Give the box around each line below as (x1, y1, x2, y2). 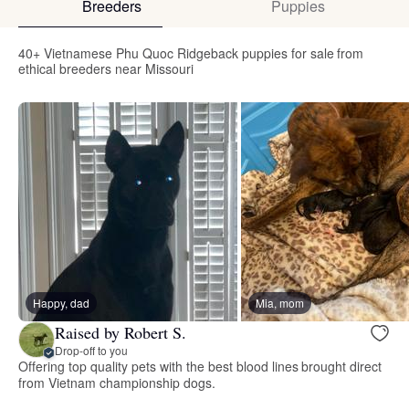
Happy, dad (33, 295, 89, 311)
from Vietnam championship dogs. (18, 373, 215, 393)
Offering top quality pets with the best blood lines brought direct (18, 357, 383, 376)
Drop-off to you (55, 341, 128, 358)
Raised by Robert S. (55, 320, 186, 343)
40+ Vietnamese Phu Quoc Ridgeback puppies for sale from (18, 44, 364, 63)
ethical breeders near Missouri (18, 59, 194, 79)
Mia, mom (256, 295, 304, 311)
